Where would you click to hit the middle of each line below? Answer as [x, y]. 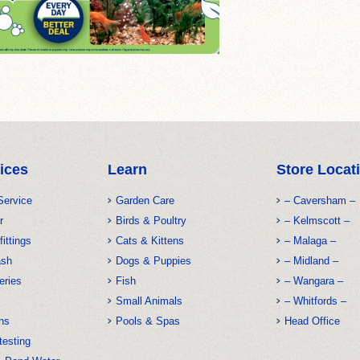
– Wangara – [314, 281]
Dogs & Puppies [153, 261]
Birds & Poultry [151, 221]
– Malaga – [310, 241]
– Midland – [311, 261]
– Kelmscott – [317, 221]
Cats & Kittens [150, 241]
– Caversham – [320, 200]
